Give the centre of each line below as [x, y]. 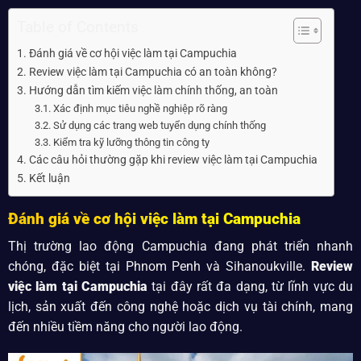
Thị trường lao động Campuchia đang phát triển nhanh [180, 246]
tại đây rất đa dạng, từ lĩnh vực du [250, 286]
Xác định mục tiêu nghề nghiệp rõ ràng [140, 108]
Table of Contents [77, 28]
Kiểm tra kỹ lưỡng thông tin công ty [131, 142]
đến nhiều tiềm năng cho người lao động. [125, 326]
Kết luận [49, 178]
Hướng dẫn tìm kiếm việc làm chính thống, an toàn [153, 90]
